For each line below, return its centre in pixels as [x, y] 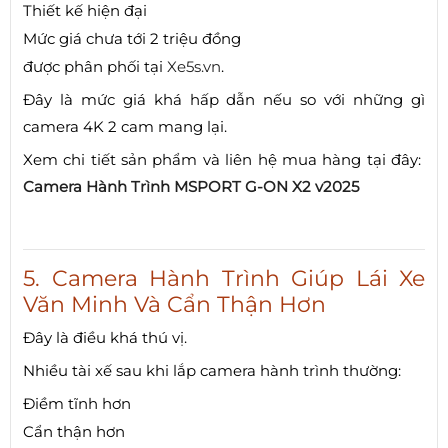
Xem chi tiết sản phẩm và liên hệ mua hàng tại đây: [224, 159]
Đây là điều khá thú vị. [105, 337]
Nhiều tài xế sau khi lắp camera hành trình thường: [212, 370]
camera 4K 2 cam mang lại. [125, 126]
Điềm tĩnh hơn [77, 403]
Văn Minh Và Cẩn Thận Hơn [174, 304]
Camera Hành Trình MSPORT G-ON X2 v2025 [191, 186]
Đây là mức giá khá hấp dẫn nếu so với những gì [224, 99]
